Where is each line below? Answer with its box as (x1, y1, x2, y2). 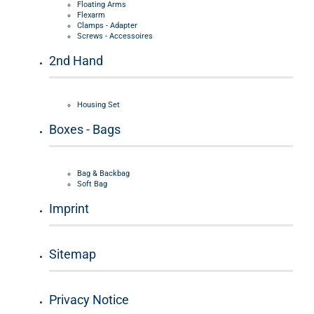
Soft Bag (77, 179, 107, 189)
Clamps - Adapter (77, 21, 137, 30)
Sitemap (49, 247, 96, 261)
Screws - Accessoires (77, 32, 153, 41)
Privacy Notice (49, 292, 129, 307)
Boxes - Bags (49, 122, 121, 137)
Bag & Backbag (77, 169, 130, 178)
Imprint (49, 201, 89, 216)
